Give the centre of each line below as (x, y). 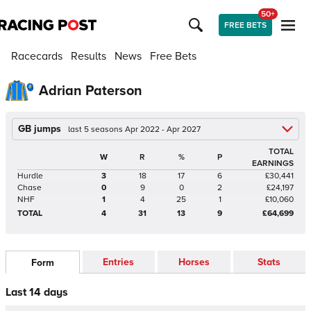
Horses (194, 262)
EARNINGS (273, 163)
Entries (119, 262)
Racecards (37, 56)
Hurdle (30, 176)
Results (89, 56)
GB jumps (40, 129)
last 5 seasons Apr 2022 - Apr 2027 (134, 129)
